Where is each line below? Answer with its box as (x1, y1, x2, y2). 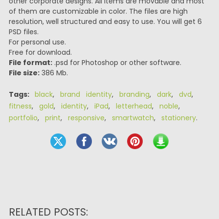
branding (119, 89, 150, 99)
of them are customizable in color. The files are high (8, 6, 188, 16)
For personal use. (8, 37, 66, 47)
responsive (67, 113, 105, 123)
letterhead (115, 101, 152, 111)
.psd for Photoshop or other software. (52, 58, 181, 67)
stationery (161, 113, 196, 123)
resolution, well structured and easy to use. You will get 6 (8, 17, 202, 26)
